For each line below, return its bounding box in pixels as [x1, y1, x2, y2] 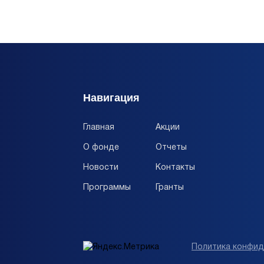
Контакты [156, 164, 195, 172]
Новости [83, 164, 118, 172]
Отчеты [156, 144, 187, 152]
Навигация [83, 92, 140, 104]
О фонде [83, 144, 119, 152]
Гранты [156, 184, 184, 192]
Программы [83, 184, 131, 192]
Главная [83, 124, 114, 132]
